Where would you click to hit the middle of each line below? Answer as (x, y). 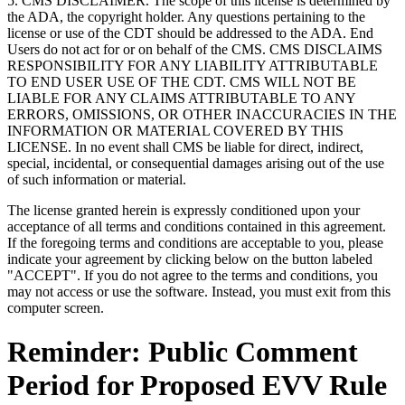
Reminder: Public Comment (183, 352)
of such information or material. (97, 179)
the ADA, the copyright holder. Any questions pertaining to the (186, 17)
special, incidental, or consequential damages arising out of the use (196, 163)
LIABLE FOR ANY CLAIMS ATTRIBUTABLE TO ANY (181, 98)
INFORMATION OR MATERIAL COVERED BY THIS (175, 131)
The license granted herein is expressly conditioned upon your (184, 210)
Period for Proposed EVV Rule (197, 386)
